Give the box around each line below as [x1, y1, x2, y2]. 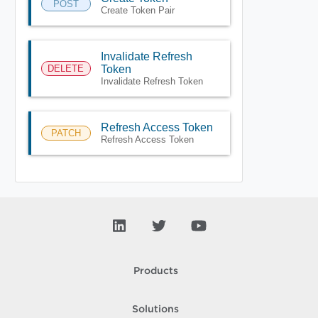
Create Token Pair [100, 4, 175, 16]
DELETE [48, 62, 84, 74]
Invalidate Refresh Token [100, 75, 203, 87]
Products [133, 267, 178, 276]
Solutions [132, 305, 179, 314]
